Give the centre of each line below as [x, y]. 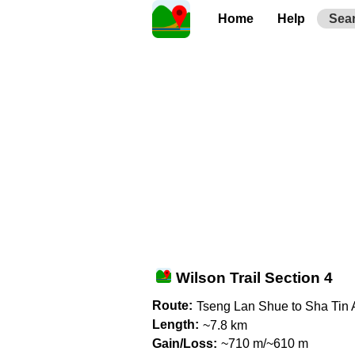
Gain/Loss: [185, 343]
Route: [172, 305]
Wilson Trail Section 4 [254, 278]
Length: [176, 324]
